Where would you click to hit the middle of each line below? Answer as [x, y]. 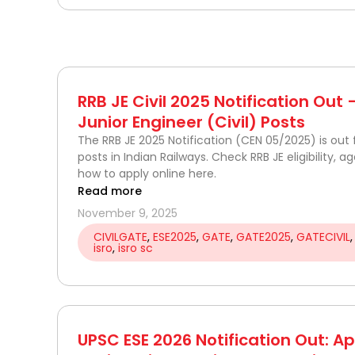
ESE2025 [175, 237]
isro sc [136, 248]
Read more [110, 191]
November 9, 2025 [128, 213]
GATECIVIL [323, 237]
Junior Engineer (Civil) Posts [191, 122]
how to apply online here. [147, 173]
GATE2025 [263, 237]
